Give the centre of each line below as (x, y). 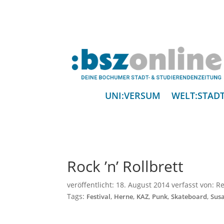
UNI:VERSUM (132, 96)
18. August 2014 (143, 185)
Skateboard (189, 197)
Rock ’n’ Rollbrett (125, 166)
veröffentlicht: (92, 185)
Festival (99, 197)
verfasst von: (193, 185)
